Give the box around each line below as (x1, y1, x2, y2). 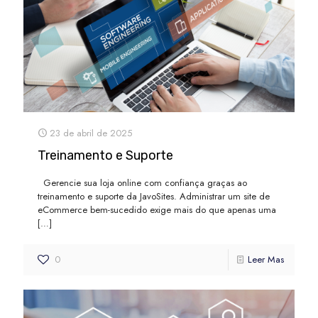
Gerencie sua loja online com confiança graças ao (38, 175, 247, 190)
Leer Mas (248, 252, 284, 266)
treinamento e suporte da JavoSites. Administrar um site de (38, 189, 270, 203)
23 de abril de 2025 (50, 126, 132, 140)
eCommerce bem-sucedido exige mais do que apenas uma (38, 202, 276, 216)
